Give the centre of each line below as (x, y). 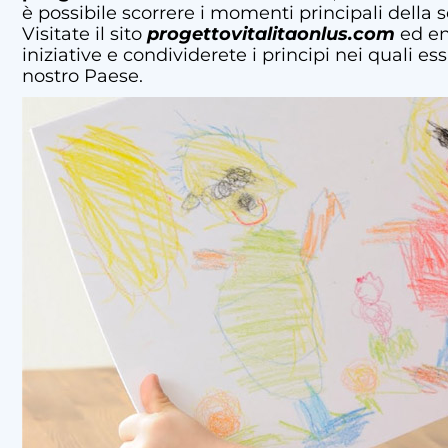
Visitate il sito (84, 33)
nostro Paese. (82, 75)
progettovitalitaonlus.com (271, 33)
